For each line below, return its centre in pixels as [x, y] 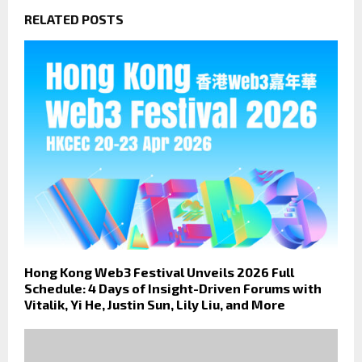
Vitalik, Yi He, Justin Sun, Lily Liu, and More [155, 304]
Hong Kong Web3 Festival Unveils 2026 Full [159, 271]
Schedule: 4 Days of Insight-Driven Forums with [173, 288]
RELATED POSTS [74, 19]
